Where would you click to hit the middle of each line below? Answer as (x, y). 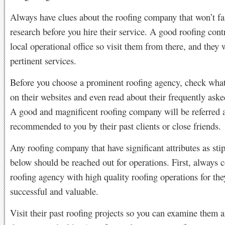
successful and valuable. (54, 191)
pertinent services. (43, 61)
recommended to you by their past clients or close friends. (116, 126)
